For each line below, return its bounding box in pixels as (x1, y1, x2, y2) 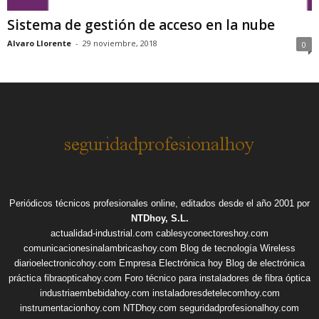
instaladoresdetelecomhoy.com (152, 288, 280, 299)
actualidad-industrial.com (51, 228, 153, 239)
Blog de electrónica (226, 258, 305, 269)
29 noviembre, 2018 (83, 38, 157, 49)
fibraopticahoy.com (44, 273, 122, 284)
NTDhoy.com (123, 303, 177, 314)
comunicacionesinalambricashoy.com (23, 243, 177, 254)
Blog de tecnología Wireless (180, 243, 296, 254)
